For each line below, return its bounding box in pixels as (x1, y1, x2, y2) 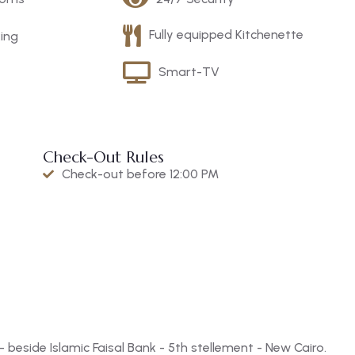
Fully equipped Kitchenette (148, 26, 303, 42)
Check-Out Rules (42, 147, 164, 167)
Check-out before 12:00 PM (61, 166, 219, 181)
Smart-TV (158, 63, 219, 79)
